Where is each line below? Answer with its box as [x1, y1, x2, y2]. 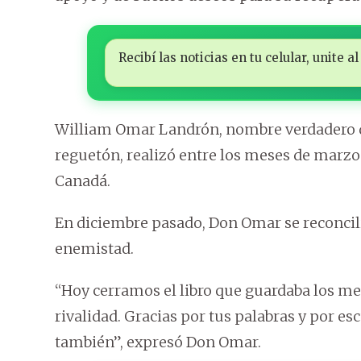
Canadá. [55, 171, 110, 190]
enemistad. [55, 239, 134, 258]
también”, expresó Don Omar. [55, 332, 261, 351]
